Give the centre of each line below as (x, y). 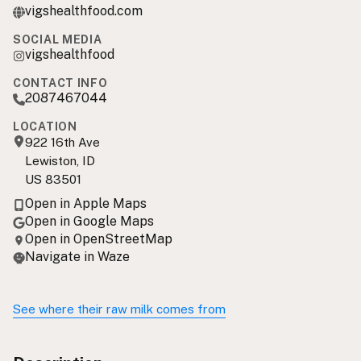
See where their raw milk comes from (119, 309)
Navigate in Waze (77, 256)
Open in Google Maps (89, 221)
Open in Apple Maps (86, 203)
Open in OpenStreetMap (99, 239)
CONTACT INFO (60, 83)
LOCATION (45, 126)
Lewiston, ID (60, 160)
